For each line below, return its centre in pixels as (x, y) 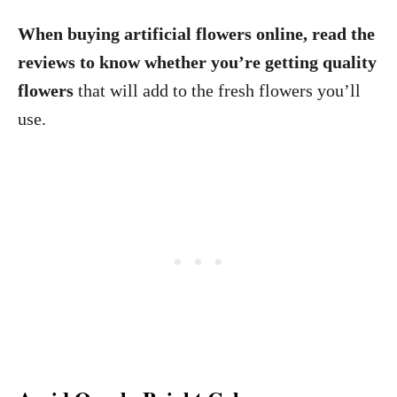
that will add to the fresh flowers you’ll (217, 90)
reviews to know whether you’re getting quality (197, 62)
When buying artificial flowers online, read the (196, 34)
